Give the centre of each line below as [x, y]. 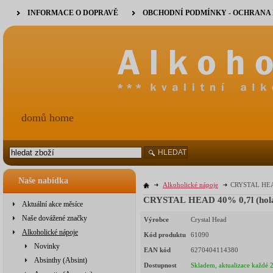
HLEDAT [172, 152]
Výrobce [156, 220]
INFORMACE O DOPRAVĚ [73, 13]
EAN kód [157, 250]
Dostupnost [160, 265]
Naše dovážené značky [55, 218]
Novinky [47, 246]
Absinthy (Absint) [61, 260]
